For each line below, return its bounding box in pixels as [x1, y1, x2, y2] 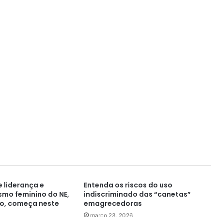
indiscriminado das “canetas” [84, 189, 191, 199]
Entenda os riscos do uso [84, 180, 173, 190]
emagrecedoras [84, 198, 142, 208]
